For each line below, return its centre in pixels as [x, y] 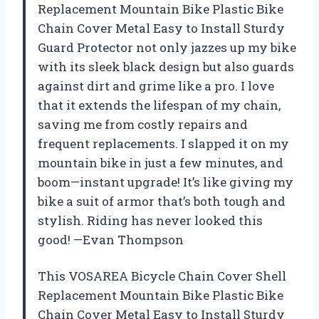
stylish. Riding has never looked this [150, 221]
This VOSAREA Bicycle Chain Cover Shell [162, 276]
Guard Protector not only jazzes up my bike [167, 48]
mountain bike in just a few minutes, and [161, 163]
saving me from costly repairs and [143, 125]
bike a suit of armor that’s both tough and [162, 202]
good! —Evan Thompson [111, 240]
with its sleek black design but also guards [166, 67]
